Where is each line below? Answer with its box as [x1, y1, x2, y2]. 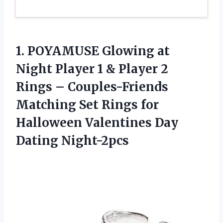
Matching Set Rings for [16, 97, 159, 112]
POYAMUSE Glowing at [27, 43, 170, 59]
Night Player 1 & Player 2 [16, 61, 168, 77]
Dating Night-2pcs [16, 132, 129, 148]
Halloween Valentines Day [16, 114, 178, 130]
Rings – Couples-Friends [16, 79, 168, 95]
